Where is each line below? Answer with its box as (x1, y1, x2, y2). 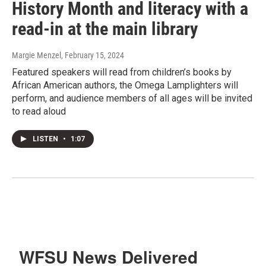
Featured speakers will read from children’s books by (12, 66, 232, 78)
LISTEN (33, 135, 60, 144)
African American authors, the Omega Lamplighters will (12, 80, 238, 91)
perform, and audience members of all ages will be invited (12, 93, 252, 104)
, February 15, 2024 (61, 50, 124, 61)
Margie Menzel (12, 50, 61, 61)
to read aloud (12, 106, 66, 118)
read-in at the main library (12, 18, 198, 40)
